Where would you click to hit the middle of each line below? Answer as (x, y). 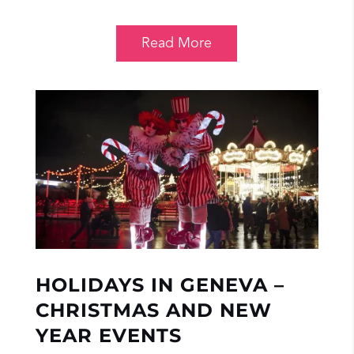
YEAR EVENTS (108, 336)
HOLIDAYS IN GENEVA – (160, 285)
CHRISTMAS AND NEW (153, 311)
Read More (177, 43)
